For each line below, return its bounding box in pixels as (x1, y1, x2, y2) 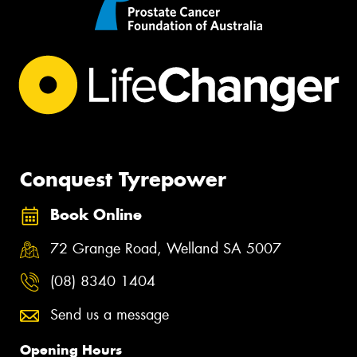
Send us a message (50, 304, 169, 324)
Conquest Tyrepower (20, 167, 226, 193)
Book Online (50, 206, 142, 225)
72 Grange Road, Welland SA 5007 (50, 238, 281, 258)
